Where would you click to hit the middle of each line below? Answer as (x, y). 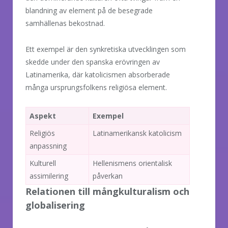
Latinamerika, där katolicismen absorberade (98, 74)
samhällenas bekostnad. (65, 23)
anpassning (48, 146)
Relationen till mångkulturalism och (107, 191)
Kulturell (43, 163)
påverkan (108, 176)
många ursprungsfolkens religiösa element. (96, 87)
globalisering (55, 205)
